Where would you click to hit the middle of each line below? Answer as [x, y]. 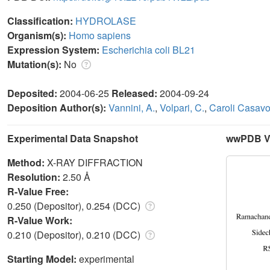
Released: [136, 93]
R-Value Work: [41, 220]
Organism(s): [38, 35]
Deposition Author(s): [58, 107]
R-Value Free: [39, 191]
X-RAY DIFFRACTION [95, 162]
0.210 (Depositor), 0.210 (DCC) [75, 234]
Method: [27, 162]
